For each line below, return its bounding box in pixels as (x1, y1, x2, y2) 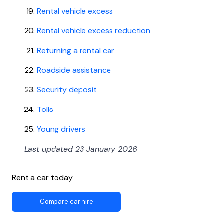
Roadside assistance (37, 65, 111, 75)
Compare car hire (39, 197, 93, 206)
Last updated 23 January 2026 (24, 144, 137, 154)
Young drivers (37, 124, 86, 134)
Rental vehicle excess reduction (37, 26, 151, 36)
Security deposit (37, 84, 97, 95)
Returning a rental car (37, 45, 115, 55)
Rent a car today (12, 172, 73, 183)
